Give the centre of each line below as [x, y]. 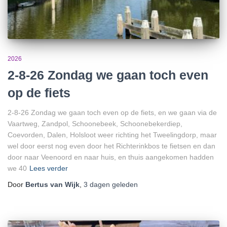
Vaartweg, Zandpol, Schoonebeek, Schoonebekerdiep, [95, 123]
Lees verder [49, 168]
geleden [124, 184]
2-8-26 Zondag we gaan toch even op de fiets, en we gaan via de [112, 112]
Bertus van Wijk [52, 184]
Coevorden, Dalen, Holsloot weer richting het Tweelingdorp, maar [112, 135]
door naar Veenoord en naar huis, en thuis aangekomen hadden [111, 157]
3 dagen [97, 184]
